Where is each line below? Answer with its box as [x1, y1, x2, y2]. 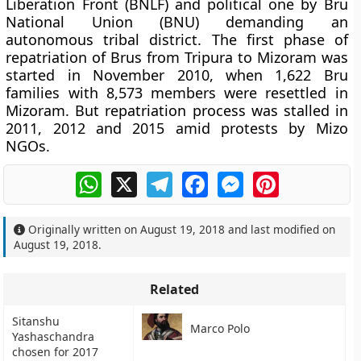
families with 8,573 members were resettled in [6, 83, 348, 102]
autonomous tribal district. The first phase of [6, 30, 348, 49]
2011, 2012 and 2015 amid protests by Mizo [6, 118, 348, 138]
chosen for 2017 [12, 344, 99, 359]
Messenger [243, 169, 312, 187]
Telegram [172, 169, 230, 187]
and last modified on [225, 222, 336, 237]
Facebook [207, 169, 267, 187]
